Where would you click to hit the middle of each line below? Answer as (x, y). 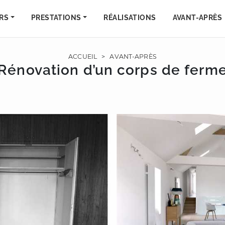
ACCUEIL (83, 57)
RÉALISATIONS (130, 18)
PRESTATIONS (56, 18)
